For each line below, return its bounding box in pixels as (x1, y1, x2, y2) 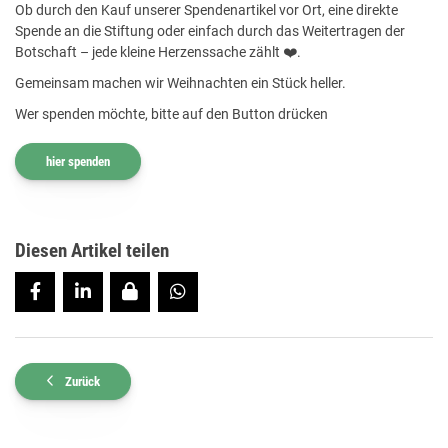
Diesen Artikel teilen (15, 239, 169, 262)
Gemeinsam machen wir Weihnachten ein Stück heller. (15, 74, 346, 92)
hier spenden (46, 153, 110, 169)
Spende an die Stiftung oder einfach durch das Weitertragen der (15, 22, 405, 40)
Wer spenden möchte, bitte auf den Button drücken (15, 105, 328, 123)
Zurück (65, 373, 100, 389)
